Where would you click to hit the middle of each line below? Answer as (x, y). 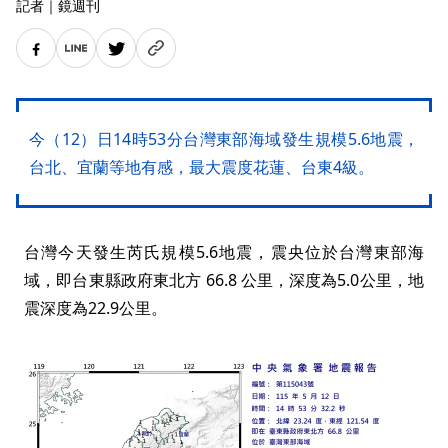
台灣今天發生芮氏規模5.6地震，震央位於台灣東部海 (224, 252)
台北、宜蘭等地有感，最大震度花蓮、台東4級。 (201, 167)
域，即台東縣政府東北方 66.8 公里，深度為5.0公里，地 (224, 280)
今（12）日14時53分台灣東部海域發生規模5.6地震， (224, 139)
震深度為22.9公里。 (95, 308)
